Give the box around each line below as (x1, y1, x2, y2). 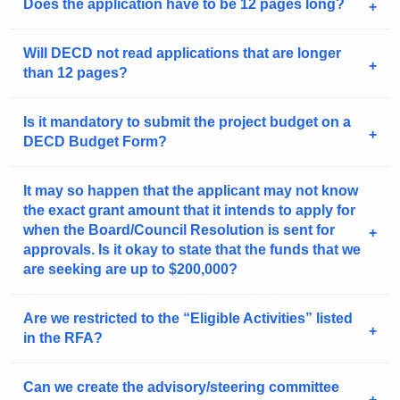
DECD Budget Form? (23, 134, 167, 150)
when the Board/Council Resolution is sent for (23, 222, 335, 238)
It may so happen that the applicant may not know (23, 183, 358, 199)
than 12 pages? (23, 65, 128, 81)
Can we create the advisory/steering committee (23, 379, 339, 396)
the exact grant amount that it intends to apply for (23, 203, 355, 219)
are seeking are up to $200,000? (23, 262, 237, 278)
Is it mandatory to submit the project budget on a (23, 114, 351, 130)
